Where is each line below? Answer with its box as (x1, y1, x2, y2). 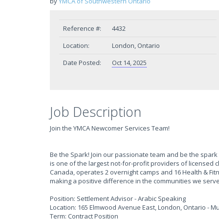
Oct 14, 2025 (112, 58, 147, 67)
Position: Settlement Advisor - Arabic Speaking (50, 194, 186, 203)
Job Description (50, 103, 141, 121)
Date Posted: (63, 58, 101, 67)
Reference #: (63, 24, 101, 33)
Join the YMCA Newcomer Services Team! (50, 124, 170, 132)
